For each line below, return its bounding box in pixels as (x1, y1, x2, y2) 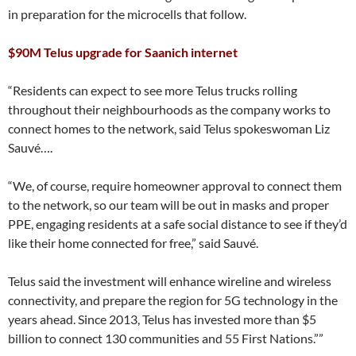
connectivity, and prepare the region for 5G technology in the (8, 292, 338, 308)
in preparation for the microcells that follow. (8, 6, 246, 21)
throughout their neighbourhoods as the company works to (8, 102, 331, 117)
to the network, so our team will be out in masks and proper (8, 197, 329, 212)
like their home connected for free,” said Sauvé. (8, 235, 258, 250)
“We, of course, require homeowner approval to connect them (8, 178, 342, 193)
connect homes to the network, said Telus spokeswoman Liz (8, 121, 330, 136)
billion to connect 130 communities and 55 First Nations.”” (8, 331, 323, 346)
